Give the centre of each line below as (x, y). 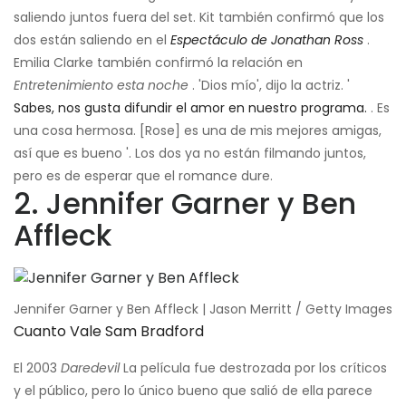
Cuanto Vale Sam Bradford (109, 332)
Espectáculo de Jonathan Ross (267, 40)
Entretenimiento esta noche (101, 86)
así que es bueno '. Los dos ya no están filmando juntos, (190, 154)
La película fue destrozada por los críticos (253, 368)
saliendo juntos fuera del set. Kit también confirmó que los (199, 18)
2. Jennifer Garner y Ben (185, 204)
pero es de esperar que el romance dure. (143, 176)
